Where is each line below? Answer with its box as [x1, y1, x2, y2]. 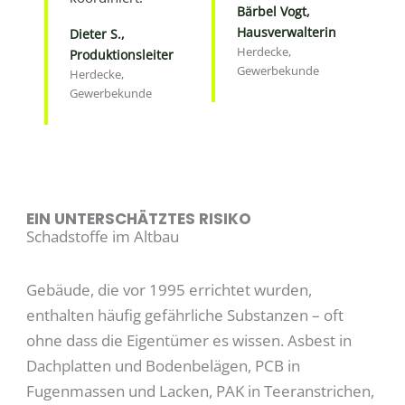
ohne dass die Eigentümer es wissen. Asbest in [26, 329, 353, 351]
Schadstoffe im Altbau [26, 225, 180, 247]
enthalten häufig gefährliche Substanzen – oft [26, 304, 344, 325]
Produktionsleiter [70, 45, 174, 63]
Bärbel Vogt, [237, 2, 310, 20]
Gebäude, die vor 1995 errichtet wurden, [26, 278, 313, 300]
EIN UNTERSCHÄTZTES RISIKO [26, 207, 252, 230]
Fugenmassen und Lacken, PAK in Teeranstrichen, [26, 380, 375, 401]
